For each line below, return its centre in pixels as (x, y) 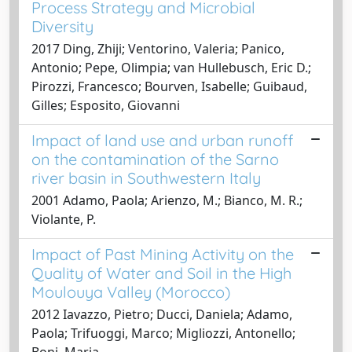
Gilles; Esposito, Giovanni (106, 105)
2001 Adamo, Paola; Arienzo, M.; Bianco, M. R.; (167, 200)
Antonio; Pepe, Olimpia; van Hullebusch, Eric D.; (171, 67)
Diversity (62, 26)
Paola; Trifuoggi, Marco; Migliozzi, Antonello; (163, 333)
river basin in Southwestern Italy (146, 178)
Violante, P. (64, 219)
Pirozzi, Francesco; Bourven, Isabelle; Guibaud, (169, 86)
